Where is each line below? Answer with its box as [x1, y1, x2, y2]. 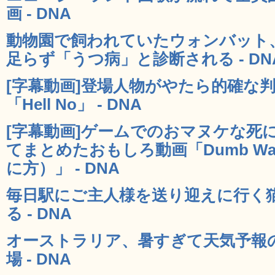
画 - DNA [6, 4, 71, 22]
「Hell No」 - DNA [6, 95, 142, 113]
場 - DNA [6, 250, 71, 268]
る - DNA [6, 204, 72, 222]
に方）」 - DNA [6, 159, 120, 177]
